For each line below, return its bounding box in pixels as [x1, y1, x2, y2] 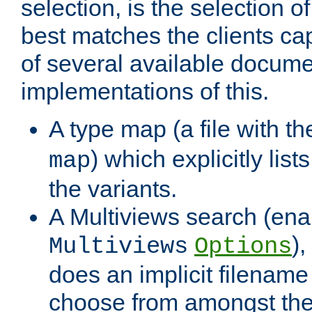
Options [194, 233, 292, 260]
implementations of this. [21, 78, 269, 105]
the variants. [49, 175, 177, 203]
